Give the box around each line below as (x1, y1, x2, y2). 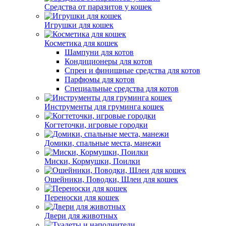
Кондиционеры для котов (65, 57, 152, 66)
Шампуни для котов (65, 48, 134, 56)
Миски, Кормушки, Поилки (44, 157, 140, 165)
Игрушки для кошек (44, 21, 114, 29)
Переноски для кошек (44, 193, 119, 202)
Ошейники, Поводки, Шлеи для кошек (44, 175, 178, 184)
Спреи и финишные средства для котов (65, 66, 200, 75)
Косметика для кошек (44, 39, 118, 47)
